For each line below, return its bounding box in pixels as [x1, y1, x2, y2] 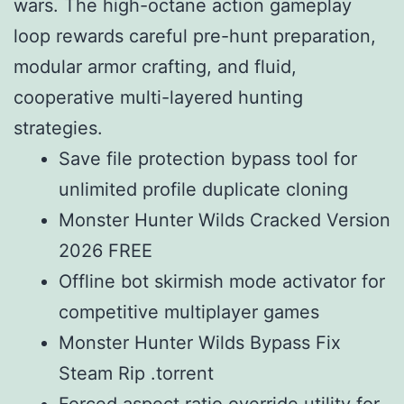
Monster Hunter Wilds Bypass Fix [59, 331, 341, 353]
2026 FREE [59, 239, 152, 262]
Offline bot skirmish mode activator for [59, 270, 385, 292]
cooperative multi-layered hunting [14, 86, 303, 108]
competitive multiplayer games [59, 300, 319, 323]
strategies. [14, 116, 103, 139]
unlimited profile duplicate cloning [59, 178, 348, 200]
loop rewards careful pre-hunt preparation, [14, 24, 376, 47]
